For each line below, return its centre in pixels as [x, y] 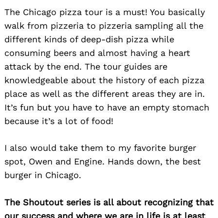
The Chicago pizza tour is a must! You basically [105, 12]
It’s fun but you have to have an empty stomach [107, 107]
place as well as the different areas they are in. [105, 93]
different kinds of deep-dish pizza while [89, 39]
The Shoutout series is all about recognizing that [109, 202]
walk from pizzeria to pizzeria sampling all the [104, 25]
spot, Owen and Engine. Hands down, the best [103, 161]
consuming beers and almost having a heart [97, 53]
